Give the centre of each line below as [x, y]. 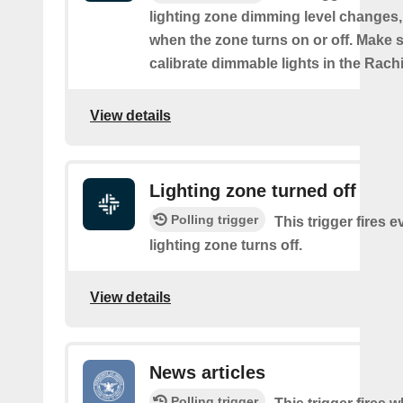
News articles [207, 372]
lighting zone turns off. [226, 245]
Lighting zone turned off [253, 191]
